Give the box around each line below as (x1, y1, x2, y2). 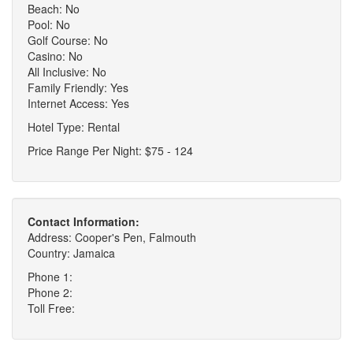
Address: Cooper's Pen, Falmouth (28, 229, 196, 246)
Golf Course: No (28, 32, 108, 49)
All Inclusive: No (28, 64, 106, 80)
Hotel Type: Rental (28, 119, 120, 136)
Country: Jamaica (28, 245, 115, 262)
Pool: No (28, 17, 70, 33)
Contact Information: (28, 214, 139, 230)
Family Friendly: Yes (28, 80, 128, 96)
